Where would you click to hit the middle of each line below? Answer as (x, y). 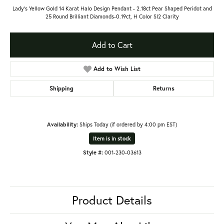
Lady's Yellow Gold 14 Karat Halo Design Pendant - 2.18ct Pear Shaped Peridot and (112, 8)
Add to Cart (112, 44)
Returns (163, 88)
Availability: (62, 124)
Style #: (93, 152)
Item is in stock (112, 138)
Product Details (112, 200)
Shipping (62, 88)
